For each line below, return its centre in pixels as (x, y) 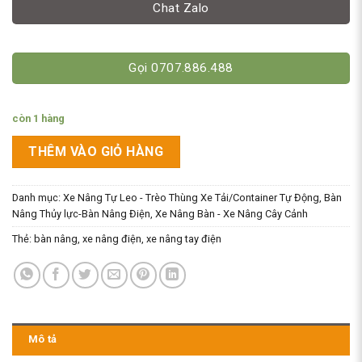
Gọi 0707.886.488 (181, 68)
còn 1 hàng (38, 119)
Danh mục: (38, 198)
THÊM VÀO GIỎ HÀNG (96, 152)
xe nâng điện (112, 239)
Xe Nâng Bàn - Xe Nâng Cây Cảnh (232, 214)
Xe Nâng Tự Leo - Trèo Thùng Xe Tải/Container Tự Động (191, 198)
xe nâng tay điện (184, 239)
